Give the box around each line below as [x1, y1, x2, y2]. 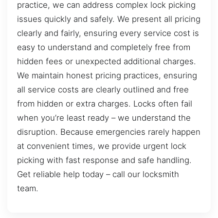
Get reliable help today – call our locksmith [17, 169, 179, 180]
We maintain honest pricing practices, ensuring [17, 71, 197, 81]
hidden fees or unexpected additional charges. [17, 56, 196, 67]
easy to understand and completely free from [17, 42, 190, 53]
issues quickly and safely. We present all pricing [17, 14, 200, 24]
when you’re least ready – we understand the [17, 113, 191, 123]
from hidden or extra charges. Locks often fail [17, 99, 192, 109]
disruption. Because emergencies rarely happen [17, 127, 200, 137]
